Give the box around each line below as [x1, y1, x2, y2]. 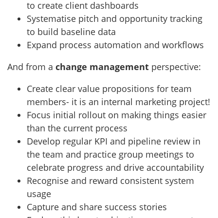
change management [55, 61, 151, 73]
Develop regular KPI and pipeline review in [27, 135, 200, 147]
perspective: [151, 61, 201, 73]
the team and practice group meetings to [27, 148, 194, 161]
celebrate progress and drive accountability [27, 162, 204, 174]
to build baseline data [27, 26, 116, 38]
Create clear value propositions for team [27, 83, 192, 95]
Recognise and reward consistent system [27, 175, 194, 187]
